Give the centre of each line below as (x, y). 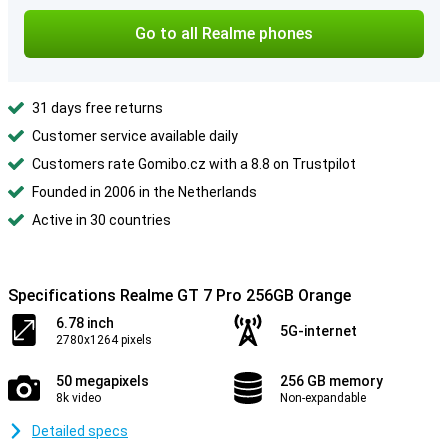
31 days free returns (97, 108)
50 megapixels (102, 381)
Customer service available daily (135, 136)
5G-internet (318, 331)
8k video (78, 398)
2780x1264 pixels (104, 340)
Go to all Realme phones (224, 33)
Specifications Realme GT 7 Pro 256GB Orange (179, 295)
